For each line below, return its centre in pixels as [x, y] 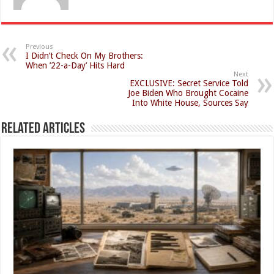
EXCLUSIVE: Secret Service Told [189, 83]
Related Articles [43, 129]
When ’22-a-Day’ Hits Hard [76, 65]
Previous [40, 46]
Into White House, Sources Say [190, 102]
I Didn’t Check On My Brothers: [85, 55]
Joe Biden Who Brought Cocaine [188, 93]
